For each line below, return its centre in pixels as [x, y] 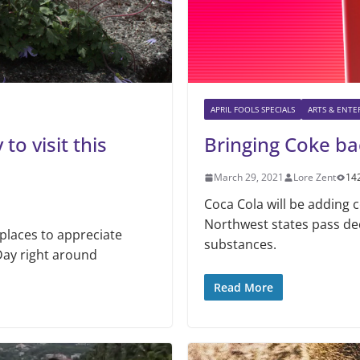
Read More [243, 287]
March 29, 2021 [249, 177]
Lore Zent [315, 177]
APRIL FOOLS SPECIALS [253, 109]
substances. [240, 244]
